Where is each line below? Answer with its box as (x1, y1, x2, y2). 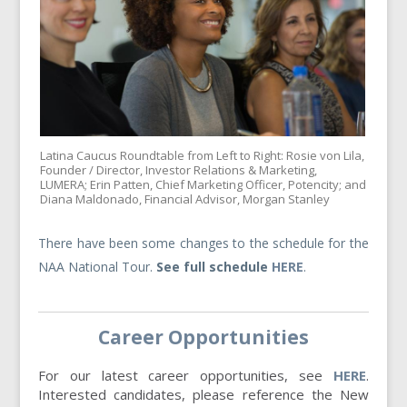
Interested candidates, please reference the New (38, 384, 369, 403)
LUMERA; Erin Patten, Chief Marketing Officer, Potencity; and (40, 175, 367, 193)
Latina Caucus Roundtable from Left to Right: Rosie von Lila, (40, 146, 365, 164)
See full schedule (156, 257, 273, 275)
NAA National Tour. (38, 257, 157, 275)
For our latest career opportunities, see (38, 365, 333, 384)
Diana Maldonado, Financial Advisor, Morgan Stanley (40, 190, 331, 207)
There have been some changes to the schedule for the (38, 233, 369, 252)
